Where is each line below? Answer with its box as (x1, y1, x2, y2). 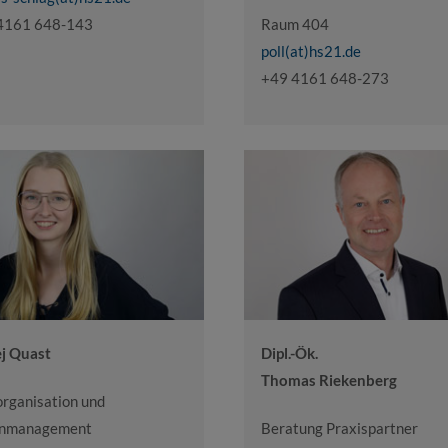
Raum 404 (261, 15, 329, 34)
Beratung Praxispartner (261, 418, 418, 437)
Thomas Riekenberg (261, 370, 397, 389)
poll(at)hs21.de (261, 42, 361, 61)
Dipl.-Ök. (261, 343, 318, 362)
